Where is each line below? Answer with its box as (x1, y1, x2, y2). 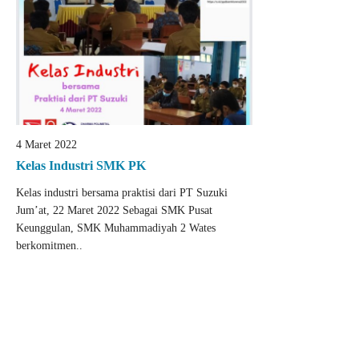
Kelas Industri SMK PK (16, 158, 146, 172)
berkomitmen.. (16, 239, 83, 252)
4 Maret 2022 (16, 138, 77, 151)
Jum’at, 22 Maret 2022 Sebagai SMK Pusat (16, 204, 212, 216)
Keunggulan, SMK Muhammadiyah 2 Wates (16, 221, 216, 234)
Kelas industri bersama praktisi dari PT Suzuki (16, 186, 228, 199)
